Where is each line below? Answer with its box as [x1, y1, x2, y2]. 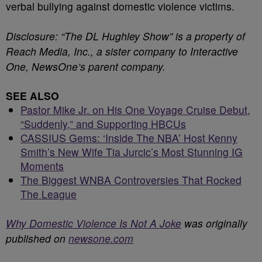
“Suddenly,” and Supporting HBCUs [20, 116, 186, 131]
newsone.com [68, 231, 133, 246]
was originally [181, 216, 247, 230]
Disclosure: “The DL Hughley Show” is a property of [6, 29, 245, 43]
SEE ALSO [6, 88, 59, 103]
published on [6, 231, 68, 246]
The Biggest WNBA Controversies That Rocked [20, 173, 242, 187]
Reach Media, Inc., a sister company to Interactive [6, 44, 238, 58]
